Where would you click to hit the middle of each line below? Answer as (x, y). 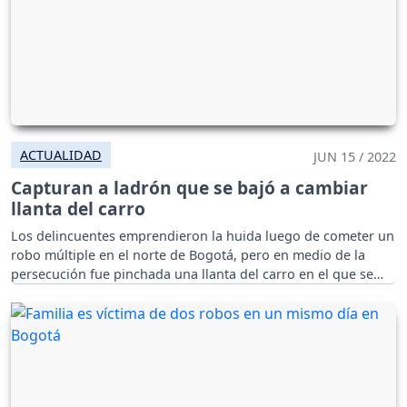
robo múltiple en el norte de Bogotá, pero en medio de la (188, 254)
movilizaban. (52, 293)
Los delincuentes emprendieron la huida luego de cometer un (203, 235)
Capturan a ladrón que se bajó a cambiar (189, 187)
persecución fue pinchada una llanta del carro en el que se (192, 273)
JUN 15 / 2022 (355, 156)
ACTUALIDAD (61, 154)
